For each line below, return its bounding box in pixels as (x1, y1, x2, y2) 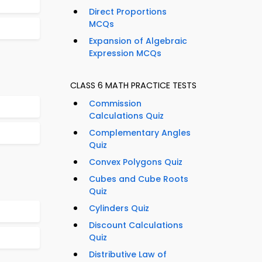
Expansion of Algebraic (89, 35, 187, 47)
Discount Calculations (89, 219, 183, 232)
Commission (89, 98, 142, 110)
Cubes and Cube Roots (89, 173, 188, 185)
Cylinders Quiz (89, 202, 149, 215)
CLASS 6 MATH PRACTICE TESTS (70, 80, 196, 92)
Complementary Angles (89, 127, 191, 139)
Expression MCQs (89, 47, 161, 60)
